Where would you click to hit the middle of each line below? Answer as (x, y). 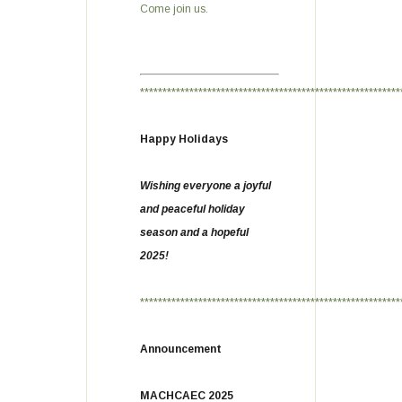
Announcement (181, 349)
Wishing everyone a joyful (205, 186)
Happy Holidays (184, 139)
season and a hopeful (194, 232)
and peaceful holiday (192, 209)
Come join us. (174, 9)
